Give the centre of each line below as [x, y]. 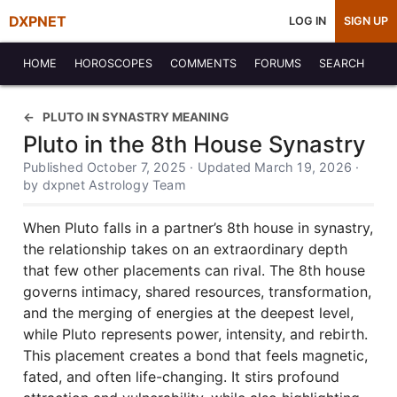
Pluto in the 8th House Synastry [195, 144]
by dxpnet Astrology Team [105, 185]
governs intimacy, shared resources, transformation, [197, 292]
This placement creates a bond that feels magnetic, [195, 355]
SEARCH [342, 63]
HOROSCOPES [113, 63]
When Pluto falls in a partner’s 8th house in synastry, [198, 228]
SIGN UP [366, 21]
